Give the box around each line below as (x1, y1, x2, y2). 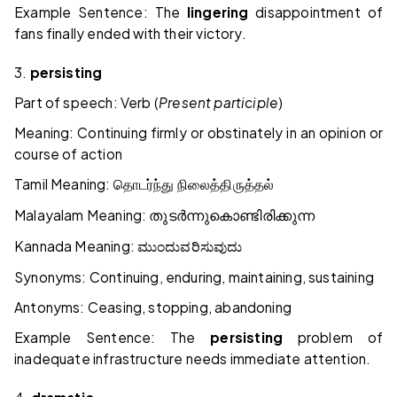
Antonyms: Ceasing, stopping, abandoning (14, 299, 292, 316)
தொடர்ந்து (113, 177, 175, 193)
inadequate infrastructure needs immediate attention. (14, 350, 371, 368)
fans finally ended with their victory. (14, 25, 246, 43)
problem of (283, 329, 383, 346)
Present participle (158, 94, 279, 112)
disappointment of (248, 4, 383, 21)
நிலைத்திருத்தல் (176, 177, 275, 193)
